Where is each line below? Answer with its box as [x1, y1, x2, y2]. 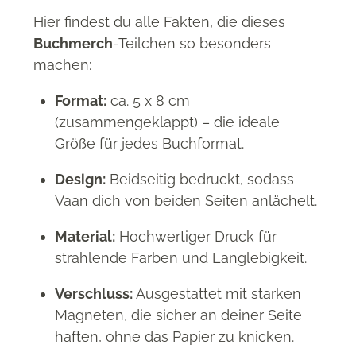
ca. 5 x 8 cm [106, 91, 190, 109]
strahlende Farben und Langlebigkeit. [55, 249, 307, 266]
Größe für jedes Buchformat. [55, 134, 244, 152]
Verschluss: [55, 284, 133, 302]
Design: [55, 170, 106, 188]
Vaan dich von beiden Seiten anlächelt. [55, 192, 317, 209]
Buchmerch [33, 34, 113, 52]
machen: [33, 56, 91, 73]
